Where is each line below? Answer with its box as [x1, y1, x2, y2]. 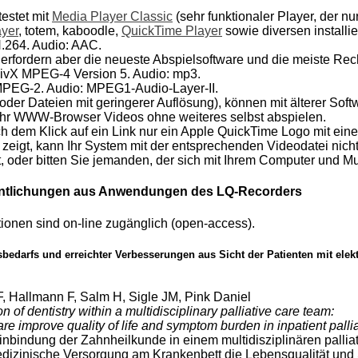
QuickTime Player [121, 24, 222, 38]
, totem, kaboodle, [18, 24, 121, 38]
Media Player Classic [52, 10, 173, 24]
